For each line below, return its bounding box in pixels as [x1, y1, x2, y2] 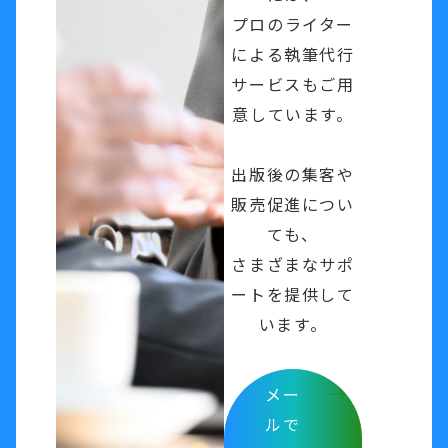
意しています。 [232, 101, 354, 126]
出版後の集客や [231, 161, 355, 186]
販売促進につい [231, 191, 355, 216]
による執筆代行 [231, 41, 355, 66]
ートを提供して [231, 281, 355, 306]
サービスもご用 [231, 71, 355, 96]
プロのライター [231, 11, 355, 36]
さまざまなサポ [231, 251, 355, 276]
